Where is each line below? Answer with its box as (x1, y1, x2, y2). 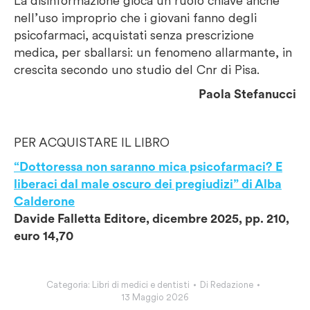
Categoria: (46, 280, 92, 290)
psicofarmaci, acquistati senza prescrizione (14, 28, 254, 42)
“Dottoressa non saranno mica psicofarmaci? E (14, 159, 282, 174)
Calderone (14, 194, 75, 208)
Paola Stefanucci (199, 86, 296, 101)
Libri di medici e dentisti (92, 280, 190, 290)
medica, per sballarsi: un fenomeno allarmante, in (14, 45, 292, 60)
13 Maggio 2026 (121, 292, 189, 302)
